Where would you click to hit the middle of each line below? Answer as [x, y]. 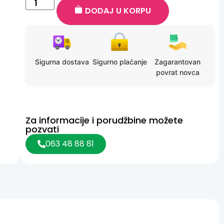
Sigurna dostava [62, 62]
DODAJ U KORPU [118, 11]
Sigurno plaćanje [119, 62]
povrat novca [177, 72]
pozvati [42, 129]
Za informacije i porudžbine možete [104, 120]
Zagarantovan [178, 62]
